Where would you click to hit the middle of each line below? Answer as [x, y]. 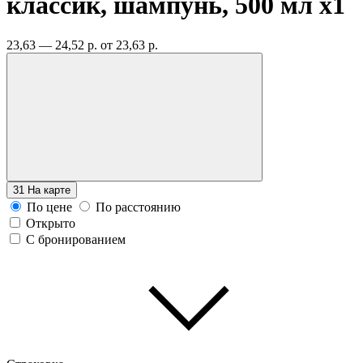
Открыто [51, 223]
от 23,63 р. [129, 45]
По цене [49, 207]
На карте [49, 190]
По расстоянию [138, 207]
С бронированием [76, 239]
